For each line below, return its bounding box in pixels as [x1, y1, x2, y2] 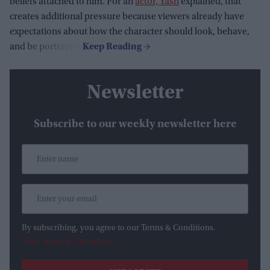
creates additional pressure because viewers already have [10, 12, 244, 22]
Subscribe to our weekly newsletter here [33, 119, 237, 131]
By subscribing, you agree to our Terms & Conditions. [22, 224, 216, 233]
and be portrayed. [10, 42, 83, 52]
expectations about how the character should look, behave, [10, 27, 250, 37]
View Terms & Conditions [22, 237, 114, 246]
